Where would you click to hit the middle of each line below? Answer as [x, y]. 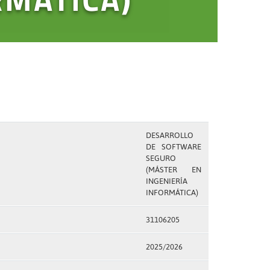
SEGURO [161, 158]
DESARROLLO [169, 135]
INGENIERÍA [166, 181]
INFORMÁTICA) [172, 193]
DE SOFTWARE [173, 147]
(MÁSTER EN [173, 170]
